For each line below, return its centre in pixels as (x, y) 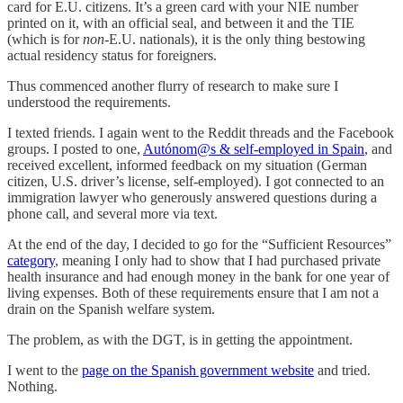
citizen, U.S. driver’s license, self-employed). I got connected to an (196, 182)
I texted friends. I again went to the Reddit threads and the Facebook (201, 133)
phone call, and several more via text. (112, 214)
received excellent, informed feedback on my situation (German (187, 166)
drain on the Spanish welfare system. (111, 309)
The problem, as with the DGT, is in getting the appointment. (180, 340)
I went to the (45, 371)
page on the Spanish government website (198, 371)
